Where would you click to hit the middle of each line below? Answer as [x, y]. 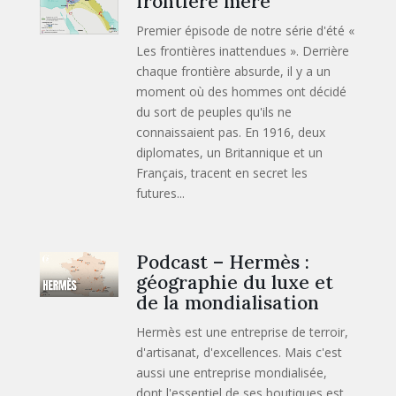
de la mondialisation [228, 303]
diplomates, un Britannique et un [230, 153]
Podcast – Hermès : [223, 263]
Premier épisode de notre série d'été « [246, 31]
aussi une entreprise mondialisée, [232, 373]
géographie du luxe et [235, 283]
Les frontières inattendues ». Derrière [243, 51]
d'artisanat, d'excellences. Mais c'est [240, 353]
